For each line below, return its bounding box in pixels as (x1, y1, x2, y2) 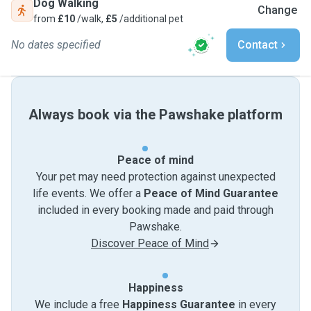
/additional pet (117, 13, 183, 24)
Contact (237, 38, 278, 51)
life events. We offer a (33, 187, 144, 200)
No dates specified (11, 38, 101, 51)
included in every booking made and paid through (37, 203, 274, 217)
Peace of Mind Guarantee (144, 187, 278, 200)
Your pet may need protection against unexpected (35, 170, 276, 183)
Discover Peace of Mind (91, 237, 209, 250)
